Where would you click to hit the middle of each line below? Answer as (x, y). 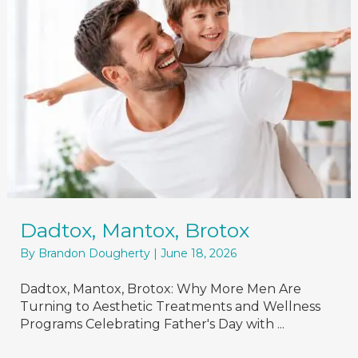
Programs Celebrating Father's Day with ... (152, 324)
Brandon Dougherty (96, 253)
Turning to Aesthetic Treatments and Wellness (170, 306)
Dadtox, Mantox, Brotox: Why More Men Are (161, 289)
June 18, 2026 (199, 253)
